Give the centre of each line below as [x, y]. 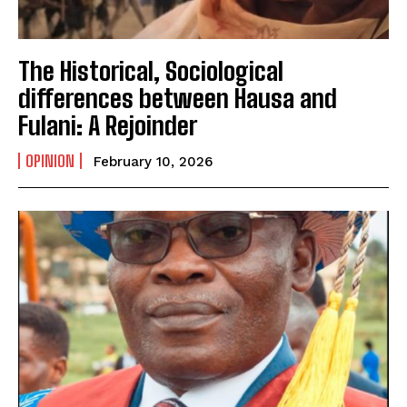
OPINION [50, 161]
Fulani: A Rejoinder [110, 126]
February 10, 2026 [153, 162]
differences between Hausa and [178, 99]
